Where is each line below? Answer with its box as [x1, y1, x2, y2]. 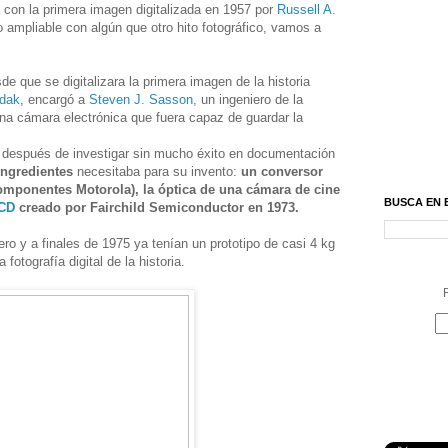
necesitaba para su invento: [73, 164, 241, 180]
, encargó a [20, 92, 89, 108]
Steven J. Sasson [89, 92, 193, 108]
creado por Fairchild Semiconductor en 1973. [15, 200, 299, 216]
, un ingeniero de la [193, 92, 303, 108]
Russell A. [277, 2, 336, 18]
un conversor [241, 164, 323, 180]
